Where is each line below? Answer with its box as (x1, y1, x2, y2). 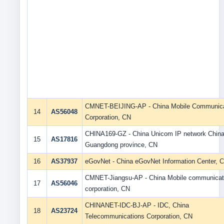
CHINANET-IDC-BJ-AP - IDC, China (84, 201, 189, 209)
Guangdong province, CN (84, 141, 157, 148)
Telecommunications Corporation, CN (84, 212, 192, 220)
